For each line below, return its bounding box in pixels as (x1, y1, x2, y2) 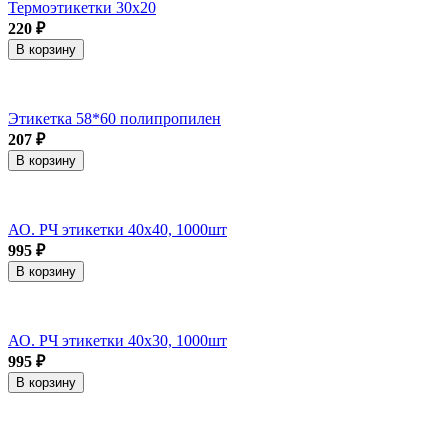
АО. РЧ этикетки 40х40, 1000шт (8, 220, 227, 238)
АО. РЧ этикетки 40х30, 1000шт (8, 331, 227, 349)
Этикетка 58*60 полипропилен (8, 109, 221, 127)
